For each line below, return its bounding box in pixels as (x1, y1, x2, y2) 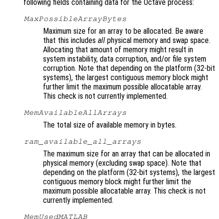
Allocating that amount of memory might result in (43, 45, 193, 55)
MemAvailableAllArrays (23, 109, 127, 117)
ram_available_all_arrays (23, 137, 141, 146)
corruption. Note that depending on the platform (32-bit (43, 64, 215, 73)
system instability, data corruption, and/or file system (43, 54, 206, 64)
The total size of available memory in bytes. (43, 120, 176, 130)
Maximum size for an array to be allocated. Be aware (43, 26, 203, 36)
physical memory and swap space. (105, 36, 210, 45)
